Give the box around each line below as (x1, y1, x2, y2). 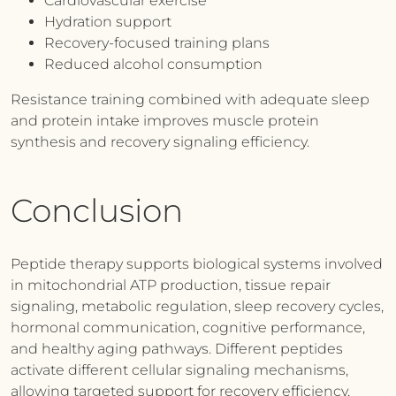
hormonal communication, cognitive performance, (11, 319, 365, 336)
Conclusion (11, 191, 183, 230)
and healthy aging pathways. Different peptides (11, 340, 343, 357)
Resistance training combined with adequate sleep (11, 91, 369, 108)
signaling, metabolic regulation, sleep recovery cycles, (11, 298, 384, 315)
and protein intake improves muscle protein (11, 112, 319, 129)
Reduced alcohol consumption (44, 56, 263, 72)
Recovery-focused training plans (44, 34, 270, 51)
